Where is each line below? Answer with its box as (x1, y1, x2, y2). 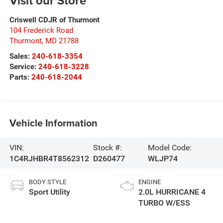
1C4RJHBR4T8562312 (9, 153, 89, 163)
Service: (9, 62, 38, 72)
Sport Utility (28, 187, 70, 197)
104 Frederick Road (9, 26, 73, 35)
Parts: (9, 73, 31, 82)
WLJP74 (147, 153, 178, 163)
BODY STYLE (28, 178, 66, 186)
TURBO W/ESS (138, 198, 190, 208)
